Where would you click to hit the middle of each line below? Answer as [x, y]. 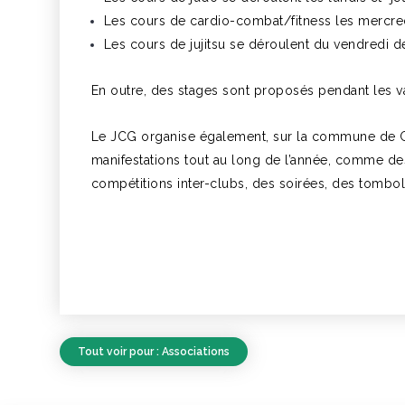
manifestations [138, 160]
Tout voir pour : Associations [153, 351]
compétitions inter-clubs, [171, 184]
